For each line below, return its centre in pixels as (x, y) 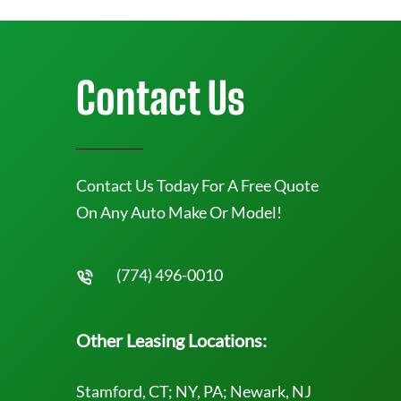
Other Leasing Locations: (171, 340)
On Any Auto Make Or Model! (179, 212)
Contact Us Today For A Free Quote (197, 185)
